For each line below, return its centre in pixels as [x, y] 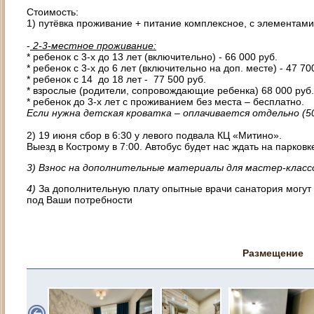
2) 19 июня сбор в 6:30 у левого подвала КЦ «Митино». [154, 135]
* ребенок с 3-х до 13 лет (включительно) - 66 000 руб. [152, 57]
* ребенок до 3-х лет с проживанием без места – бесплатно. [165, 102]
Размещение [273, 253]
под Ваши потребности [80, 200]
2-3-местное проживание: [93, 46]
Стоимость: [53, 12]
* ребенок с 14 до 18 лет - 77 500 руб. [116, 79]
